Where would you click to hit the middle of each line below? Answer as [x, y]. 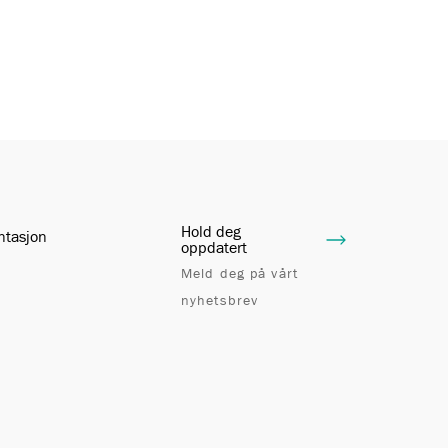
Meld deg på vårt [239, 273]
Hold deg [210, 232]
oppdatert [213, 248]
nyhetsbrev [219, 300]
